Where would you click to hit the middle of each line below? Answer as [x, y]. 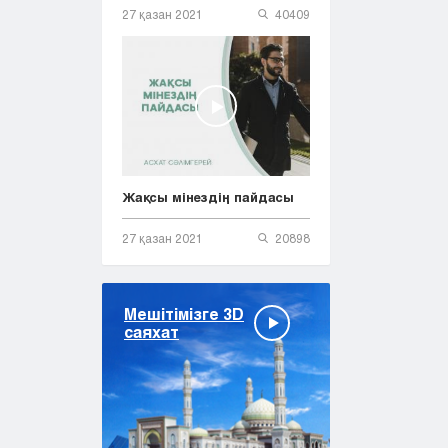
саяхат [151, 331]
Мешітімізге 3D [184, 313]
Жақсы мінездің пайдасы [208, 196]
